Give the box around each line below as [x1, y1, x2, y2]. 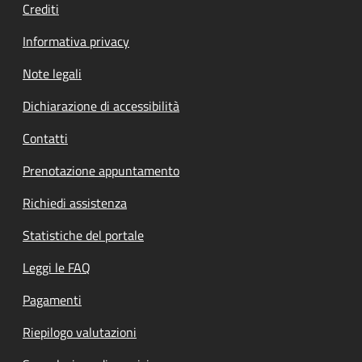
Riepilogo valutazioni [23, 322, 137, 342]
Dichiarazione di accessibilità [23, 95, 179, 116]
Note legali [23, 63, 82, 83]
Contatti [23, 128, 68, 148]
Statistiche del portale [23, 225, 144, 245]
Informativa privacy [23, 31, 129, 51]
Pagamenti [23, 289, 82, 309]
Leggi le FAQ [23, 257, 90, 277]
